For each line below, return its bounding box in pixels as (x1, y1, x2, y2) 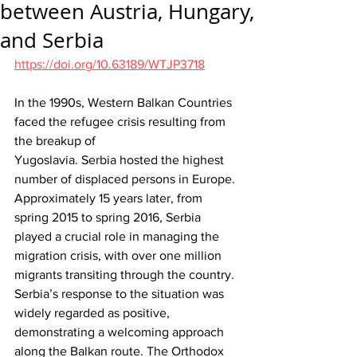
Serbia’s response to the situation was (14, 287, 227, 300)
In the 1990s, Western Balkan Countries (14, 96, 235, 109)
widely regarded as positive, (14, 306, 173, 320)
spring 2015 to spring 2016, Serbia (14, 210, 204, 224)
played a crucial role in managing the (14, 229, 222, 243)
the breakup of (14, 134, 99, 147)
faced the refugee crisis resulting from (14, 115, 229, 128)
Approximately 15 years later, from (14, 191, 206, 205)
